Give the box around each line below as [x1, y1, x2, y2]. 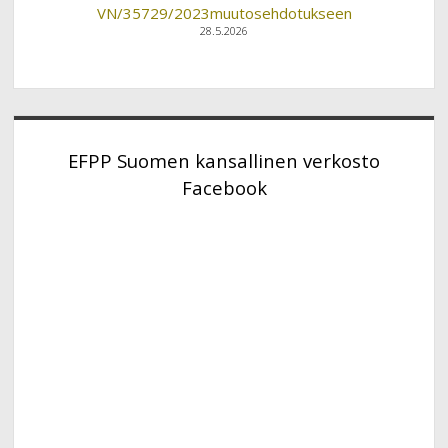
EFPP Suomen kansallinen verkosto [68, 148, 380, 174]
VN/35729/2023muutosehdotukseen [96, 2, 352, 23]
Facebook [181, 175, 267, 201]
